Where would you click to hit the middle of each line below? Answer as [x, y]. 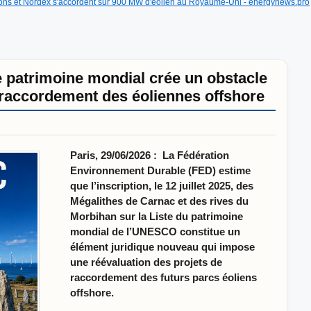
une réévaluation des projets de [146, 262]
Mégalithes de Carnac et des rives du [159, 201]
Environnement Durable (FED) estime [160, 170]
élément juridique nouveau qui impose [162, 247]
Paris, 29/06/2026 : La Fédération [149, 155]
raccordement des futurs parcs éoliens [163, 277]
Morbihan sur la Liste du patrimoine [156, 216]
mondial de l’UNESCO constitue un [155, 232]
